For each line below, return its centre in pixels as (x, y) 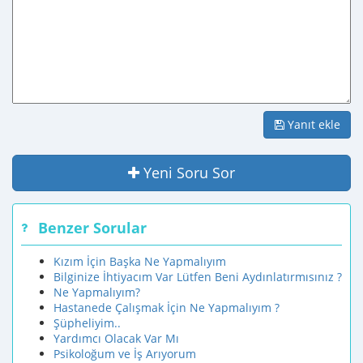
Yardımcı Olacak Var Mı (116, 338)
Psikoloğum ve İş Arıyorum (125, 354)
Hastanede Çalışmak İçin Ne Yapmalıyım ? (167, 307)
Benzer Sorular (92, 228)
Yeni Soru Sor (189, 173)
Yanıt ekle (312, 124)
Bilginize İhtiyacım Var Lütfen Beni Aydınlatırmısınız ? (198, 277)
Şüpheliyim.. (87, 323)
